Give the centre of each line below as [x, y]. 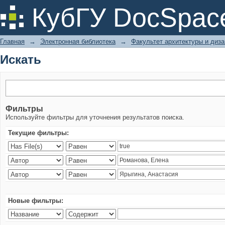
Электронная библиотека [78, 41]
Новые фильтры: [36, 201]
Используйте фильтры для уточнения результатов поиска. [95, 117]
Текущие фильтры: [38, 133]
